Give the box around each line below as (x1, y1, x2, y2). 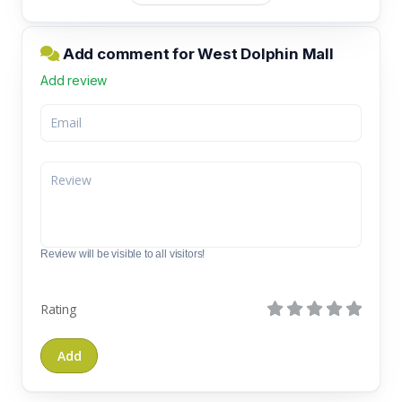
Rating (40, 300, 76, 318)
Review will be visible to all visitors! (40, 247, 205, 260)
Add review (40, 72, 108, 88)
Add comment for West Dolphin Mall (59, 44, 334, 63)
